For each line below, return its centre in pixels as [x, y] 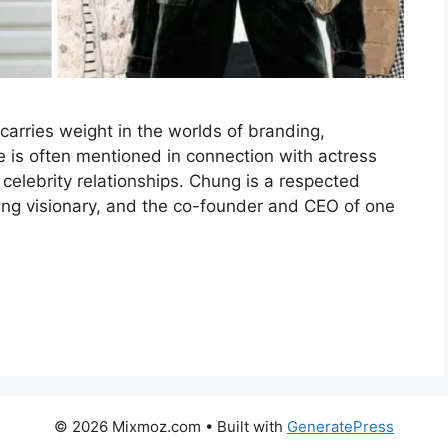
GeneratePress [340, 427]
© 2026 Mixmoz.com [127, 427]
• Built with [244, 427]
